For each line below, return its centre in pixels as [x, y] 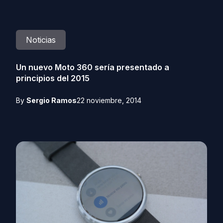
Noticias [41, 40]
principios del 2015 [53, 78]
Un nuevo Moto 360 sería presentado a [93, 67]
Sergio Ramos [52, 100]
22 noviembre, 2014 [109, 100]
